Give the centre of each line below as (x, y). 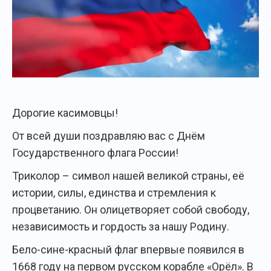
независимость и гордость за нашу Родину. (121, 227)
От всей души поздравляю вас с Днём (109, 136)
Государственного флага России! (95, 153)
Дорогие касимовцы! (65, 113)
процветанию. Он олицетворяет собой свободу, (131, 210)
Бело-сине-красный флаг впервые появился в (128, 250)
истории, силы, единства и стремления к (114, 193)
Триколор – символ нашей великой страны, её (128, 176)
